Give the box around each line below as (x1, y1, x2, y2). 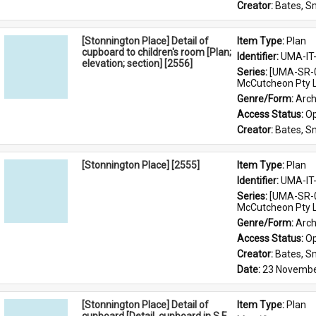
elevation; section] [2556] (82, 58, 193, 69)
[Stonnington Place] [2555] (82, 159, 200, 171)
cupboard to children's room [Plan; (82, 47, 231, 58)
